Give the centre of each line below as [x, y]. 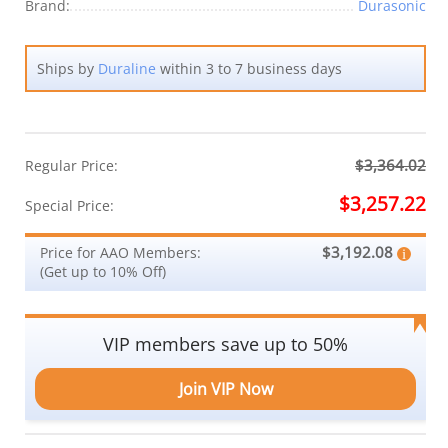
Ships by [67, 68]
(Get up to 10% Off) [103, 271]
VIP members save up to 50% [225, 343]
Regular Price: [71, 165]
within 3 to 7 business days [249, 68]
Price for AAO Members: [120, 252]
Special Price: [69, 205]
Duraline [127, 68]
